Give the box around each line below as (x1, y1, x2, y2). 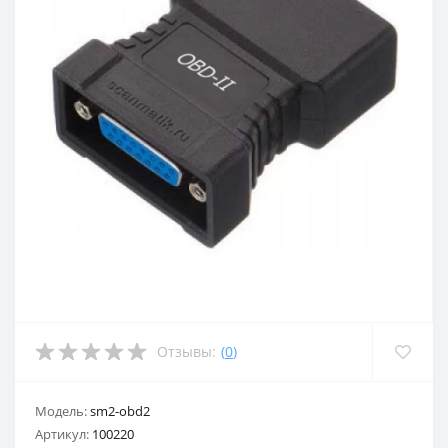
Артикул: (35, 424, 92, 443)
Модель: (35, 401, 90, 420)
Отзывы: (157, 342, 216, 362)
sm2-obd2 (90, 401, 150, 420)
